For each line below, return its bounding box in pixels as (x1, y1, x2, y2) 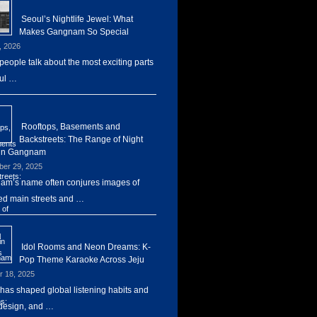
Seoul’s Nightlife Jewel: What (21, 14, 133, 24)
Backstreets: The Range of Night (19, 134, 143, 144)
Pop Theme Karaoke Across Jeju (19, 255, 144, 265)
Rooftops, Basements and (21, 122, 120, 132)
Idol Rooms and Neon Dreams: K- (21, 242, 151, 252)
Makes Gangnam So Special (19, 27, 129, 37)
